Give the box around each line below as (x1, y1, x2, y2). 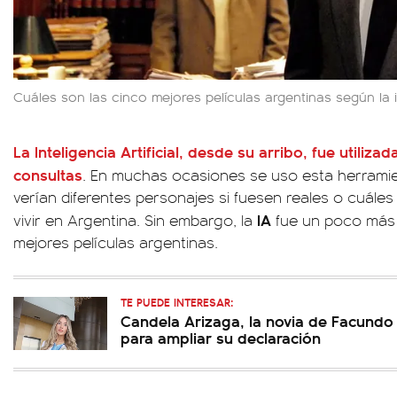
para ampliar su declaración (121, 326, 321, 349)
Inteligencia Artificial (35, 140, 179, 163)
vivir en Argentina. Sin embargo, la (13, 209, 257, 231)
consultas (13, 163, 82, 186)
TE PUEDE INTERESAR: (121, 293, 233, 311)
